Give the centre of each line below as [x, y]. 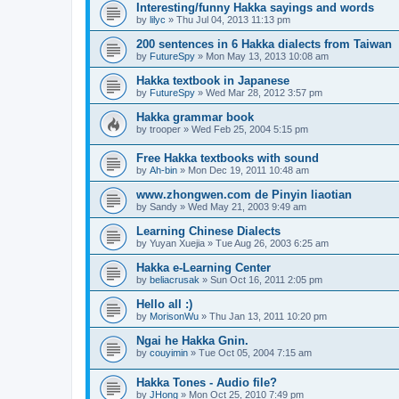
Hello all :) [164, 305]
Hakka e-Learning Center [204, 268]
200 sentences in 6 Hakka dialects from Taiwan [264, 44]
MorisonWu [174, 317]
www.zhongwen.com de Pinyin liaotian [244, 195]
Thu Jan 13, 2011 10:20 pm [268, 317]
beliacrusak [175, 280]
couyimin [169, 353]
